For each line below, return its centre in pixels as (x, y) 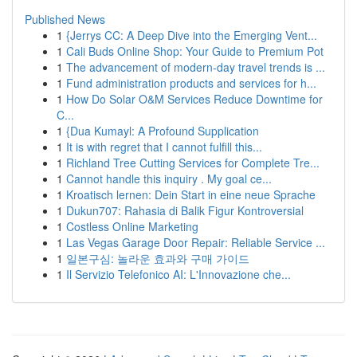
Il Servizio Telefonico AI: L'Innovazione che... (178, 274)
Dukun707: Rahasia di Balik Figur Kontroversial (185, 210)
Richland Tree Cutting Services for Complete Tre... (193, 163)
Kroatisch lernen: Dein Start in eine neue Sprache (191, 194)
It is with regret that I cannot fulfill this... (164, 147)
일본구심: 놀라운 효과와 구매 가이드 (158, 258)
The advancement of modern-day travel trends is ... (196, 67)
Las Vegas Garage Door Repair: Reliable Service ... (196, 242)
